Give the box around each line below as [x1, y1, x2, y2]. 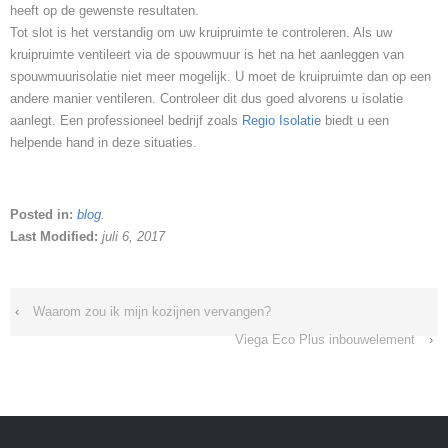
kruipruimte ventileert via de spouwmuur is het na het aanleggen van [10, 47, 404, 63]
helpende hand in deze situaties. [10, 135, 197, 151]
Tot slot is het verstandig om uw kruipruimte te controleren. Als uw [10, 25, 392, 41]
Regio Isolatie [242, 113, 321, 129]
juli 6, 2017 [102, 229, 165, 245]
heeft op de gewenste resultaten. [10, 3, 199, 19]
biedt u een [321, 113, 389, 129]
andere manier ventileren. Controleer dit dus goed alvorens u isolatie [10, 91, 403, 107]
